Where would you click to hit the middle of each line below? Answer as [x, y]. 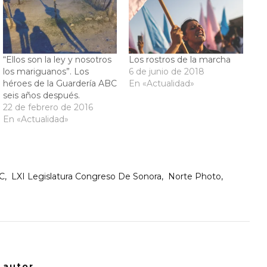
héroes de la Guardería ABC [60, 83]
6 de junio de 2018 [167, 71]
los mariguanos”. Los [46, 71]
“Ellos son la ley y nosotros [58, 59]
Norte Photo [195, 177]
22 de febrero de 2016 [48, 107]
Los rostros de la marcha [180, 59]
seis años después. [42, 95]
